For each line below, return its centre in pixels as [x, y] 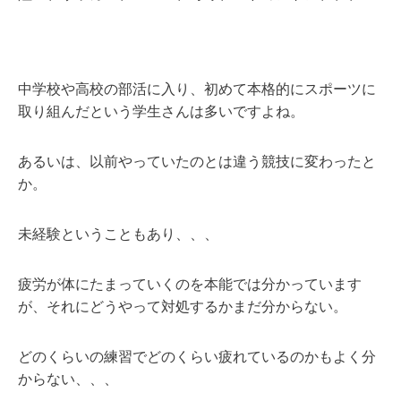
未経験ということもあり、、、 [118, 234]
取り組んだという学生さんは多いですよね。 [161, 111]
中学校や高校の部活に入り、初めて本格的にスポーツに [197, 89]
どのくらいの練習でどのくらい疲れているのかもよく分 [197, 356]
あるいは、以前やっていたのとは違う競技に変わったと [197, 161]
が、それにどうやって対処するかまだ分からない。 [183, 306]
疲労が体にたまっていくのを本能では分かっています [190, 284]
